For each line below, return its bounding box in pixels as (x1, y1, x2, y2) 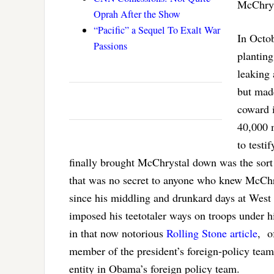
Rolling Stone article (166, 226, 257, 241)
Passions (94, 39, 127, 53)
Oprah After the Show (94, 7, 180, 21)
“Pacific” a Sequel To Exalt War (94, 23, 220, 37)
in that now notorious (69, 226, 166, 241)
